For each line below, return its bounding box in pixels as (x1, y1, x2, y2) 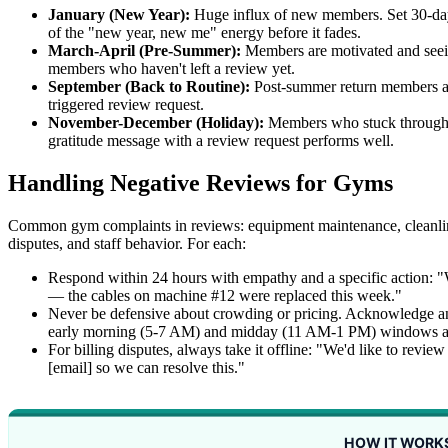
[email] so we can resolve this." (48, 358, 245, 376)
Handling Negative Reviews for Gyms (8, 170, 393, 197)
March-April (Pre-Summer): (48, 42, 241, 60)
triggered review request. (48, 96, 204, 114)
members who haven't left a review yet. (48, 60, 295, 78)
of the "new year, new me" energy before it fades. (48, 24, 361, 42)
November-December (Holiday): (48, 114, 264, 132)
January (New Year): (48, 6, 190, 24)
